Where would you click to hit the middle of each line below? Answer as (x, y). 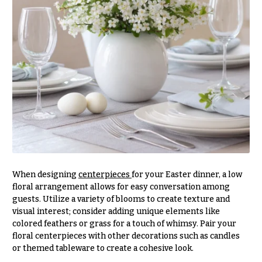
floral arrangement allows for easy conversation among (121, 187)
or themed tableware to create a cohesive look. (103, 248)
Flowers (32, 15)
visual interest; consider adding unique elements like (116, 211)
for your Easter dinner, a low (187, 174)
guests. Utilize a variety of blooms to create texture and (121, 199)
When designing (45, 174)
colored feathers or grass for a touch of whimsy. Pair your (124, 223)
